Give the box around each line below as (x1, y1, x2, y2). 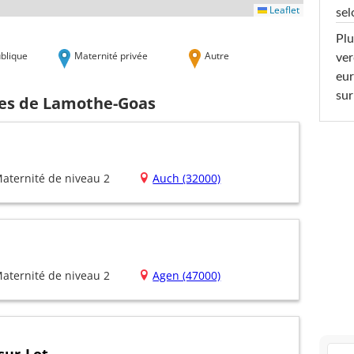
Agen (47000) (153, 268, 221, 284)
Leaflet (267, 2, 299, 17)
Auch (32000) (153, 171, 221, 186)
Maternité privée (74, 48, 148, 62)
